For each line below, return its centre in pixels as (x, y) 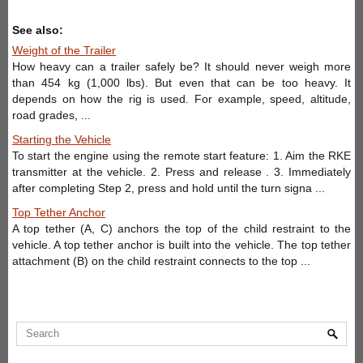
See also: (38, 30)
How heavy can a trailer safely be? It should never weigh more (181, 66)
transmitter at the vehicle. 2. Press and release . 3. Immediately (181, 171)
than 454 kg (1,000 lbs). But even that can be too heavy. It (181, 82)
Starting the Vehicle (62, 139)
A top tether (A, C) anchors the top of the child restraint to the (181, 228)
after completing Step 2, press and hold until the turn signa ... (169, 188)
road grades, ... (51, 115)
